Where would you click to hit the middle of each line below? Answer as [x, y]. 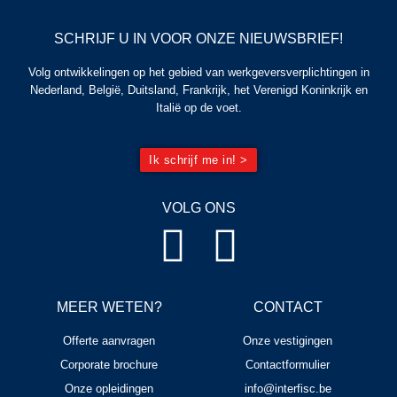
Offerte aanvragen [109, 341]
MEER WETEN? [109, 307]
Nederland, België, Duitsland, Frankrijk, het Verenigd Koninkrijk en [198, 90]
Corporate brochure [109, 365]
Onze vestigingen [288, 341]
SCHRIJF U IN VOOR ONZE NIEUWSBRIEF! [198, 39]
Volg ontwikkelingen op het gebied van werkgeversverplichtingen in [198, 73]
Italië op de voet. [198, 108]
